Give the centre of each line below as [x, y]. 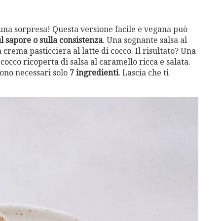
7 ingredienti [94, 73]
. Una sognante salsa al [145, 40]
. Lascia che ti [144, 73]
